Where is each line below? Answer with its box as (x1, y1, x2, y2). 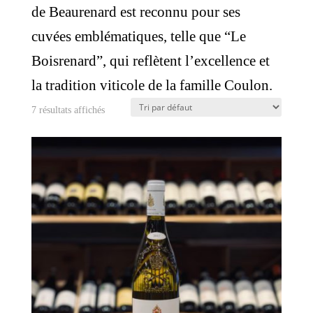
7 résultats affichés (31, 105, 105, 115)
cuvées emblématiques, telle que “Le (31, 28, 246, 45)
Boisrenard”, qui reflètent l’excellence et (31, 52, 270, 69)
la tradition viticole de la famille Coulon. (31, 77, 272, 94)
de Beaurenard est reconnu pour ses (31, 3, 240, 20)
